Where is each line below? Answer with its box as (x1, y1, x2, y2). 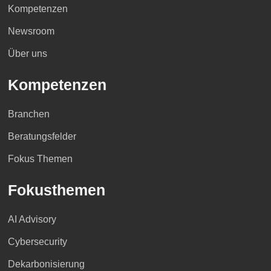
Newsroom (7, 26, 54, 37)
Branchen (7, 109, 50, 120)
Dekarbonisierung (7, 259, 85, 270)
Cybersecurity (7, 237, 67, 247)
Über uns (7, 48, 47, 59)
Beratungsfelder (7, 131, 76, 142)
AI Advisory (7, 214, 56, 225)
